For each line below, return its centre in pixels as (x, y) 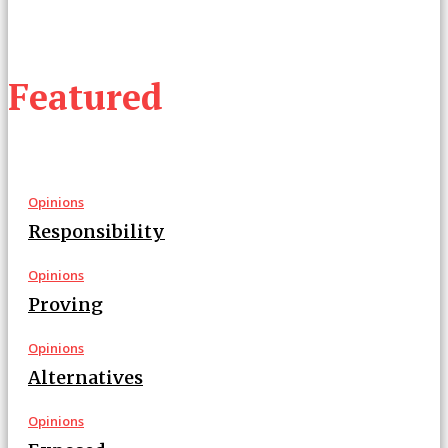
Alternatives (85, 377)
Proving (65, 304)
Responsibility (96, 231)
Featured (85, 96)
